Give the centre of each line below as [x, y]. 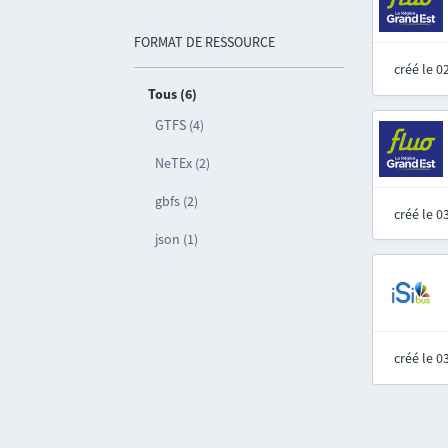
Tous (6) [173, 94]
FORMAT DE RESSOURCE [205, 42]
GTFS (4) [180, 125]
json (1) [177, 239]
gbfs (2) [177, 201]
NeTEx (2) [183, 163]
